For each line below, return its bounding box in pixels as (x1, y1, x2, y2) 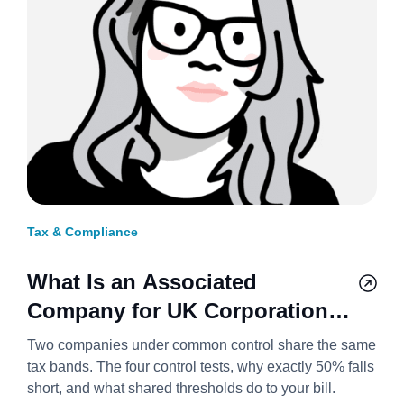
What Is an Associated (27, 269, 257, 294)
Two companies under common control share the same (27, 336, 376, 353)
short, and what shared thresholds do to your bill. (27, 380, 335, 396)
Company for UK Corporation (27, 298, 328, 323)
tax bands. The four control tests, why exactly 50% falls (27, 358, 374, 374)
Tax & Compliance (27, 224, 138, 239)
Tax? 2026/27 (27, 326, 159, 352)
